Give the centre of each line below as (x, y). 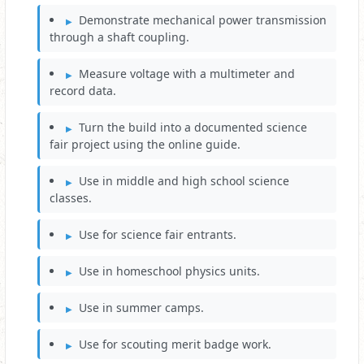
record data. (83, 91)
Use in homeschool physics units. (169, 271)
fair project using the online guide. (145, 145)
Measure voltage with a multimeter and (187, 74)
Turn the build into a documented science (193, 128)
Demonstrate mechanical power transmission (203, 20)
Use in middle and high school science (184, 181)
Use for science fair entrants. (158, 235)
